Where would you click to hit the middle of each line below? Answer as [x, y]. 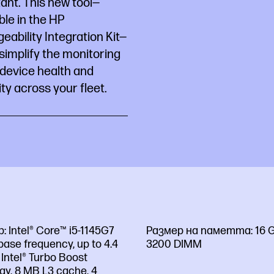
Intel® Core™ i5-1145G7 [61, 231]
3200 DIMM [174, 244]
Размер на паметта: [201, 231]
